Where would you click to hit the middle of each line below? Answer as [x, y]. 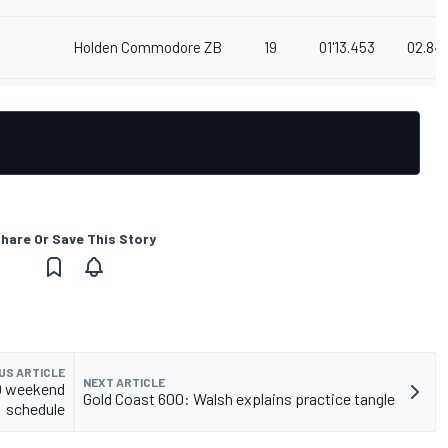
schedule [35, 409]
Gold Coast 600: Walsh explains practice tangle [239, 399]
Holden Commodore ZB [147, 47]
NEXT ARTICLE [124, 382]
